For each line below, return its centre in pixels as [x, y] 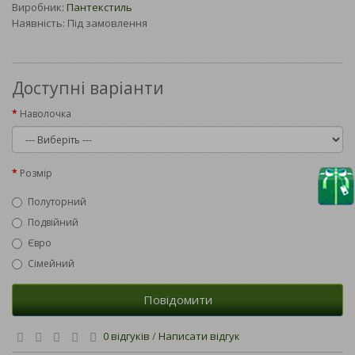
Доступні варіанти [88, 88]
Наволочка [46, 114]
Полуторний [57, 202]
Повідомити [177, 300]
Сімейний [51, 264]
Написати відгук [199, 336]
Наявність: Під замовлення [80, 23]
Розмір [36, 174]
